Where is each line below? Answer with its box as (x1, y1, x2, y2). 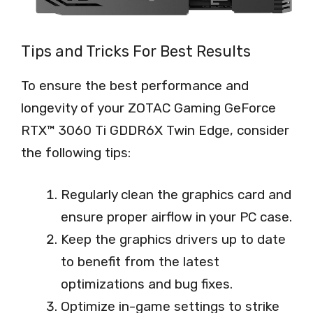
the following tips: (21, 144, 131, 161)
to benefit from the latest (61, 254, 219, 270)
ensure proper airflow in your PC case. (61, 209, 292, 226)
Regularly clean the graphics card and (61, 187, 291, 203)
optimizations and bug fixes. (61, 276, 233, 293)
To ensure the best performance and (21, 77, 249, 94)
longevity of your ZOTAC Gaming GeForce (21, 99, 276, 116)
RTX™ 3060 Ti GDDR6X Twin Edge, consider (21, 122, 289, 138)
